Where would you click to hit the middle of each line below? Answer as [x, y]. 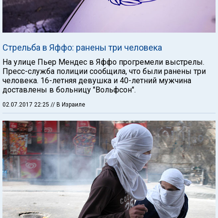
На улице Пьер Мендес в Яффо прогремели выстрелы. [103, 62]
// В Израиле [68, 104]
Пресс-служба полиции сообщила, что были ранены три [104, 71]
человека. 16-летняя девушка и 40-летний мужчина [97, 80]
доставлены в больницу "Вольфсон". [69, 90]
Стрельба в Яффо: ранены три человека [82, 47]
